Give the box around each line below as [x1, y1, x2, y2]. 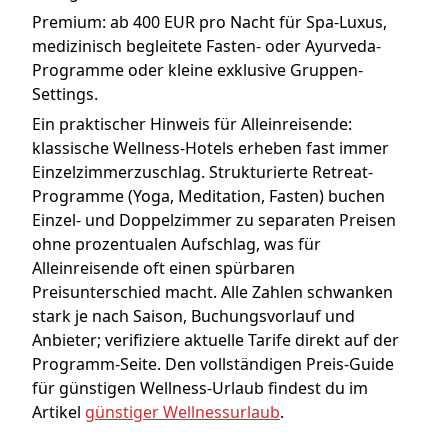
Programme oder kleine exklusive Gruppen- [32, 58, 363, 81]
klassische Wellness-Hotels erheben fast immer [32, 136, 389, 159]
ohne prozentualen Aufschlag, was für [32, 232, 321, 255]
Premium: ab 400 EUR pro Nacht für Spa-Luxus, [32, 10, 387, 33]
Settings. [32, 82, 98, 105]
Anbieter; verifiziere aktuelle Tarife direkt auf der [32, 328, 399, 351]
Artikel [32, 400, 85, 423]
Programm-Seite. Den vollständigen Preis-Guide [32, 352, 394, 375]
